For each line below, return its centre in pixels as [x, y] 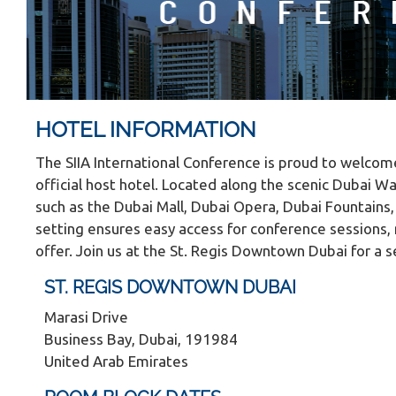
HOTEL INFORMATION [146, 129]
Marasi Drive [86, 317]
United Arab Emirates [116, 361]
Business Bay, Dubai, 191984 [143, 339]
